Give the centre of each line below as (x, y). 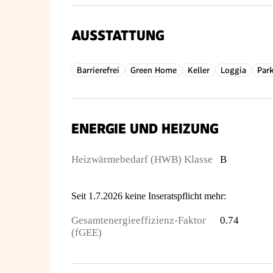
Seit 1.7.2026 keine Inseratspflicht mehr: (149, 196)
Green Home (154, 70)
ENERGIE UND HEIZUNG (145, 129)
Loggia (233, 70)
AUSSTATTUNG (118, 36)
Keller (199, 70)
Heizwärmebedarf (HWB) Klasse (142, 159)
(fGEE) (87, 232)
